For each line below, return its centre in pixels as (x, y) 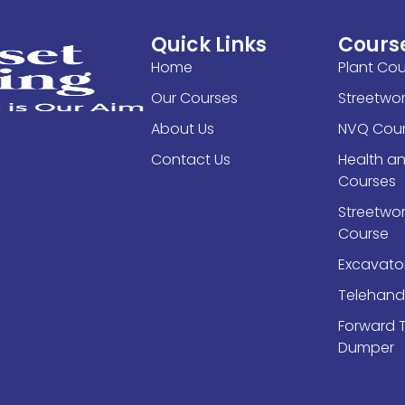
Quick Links (208, 45)
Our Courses (194, 99)
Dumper (366, 348)
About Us (182, 129)
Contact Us (190, 160)
